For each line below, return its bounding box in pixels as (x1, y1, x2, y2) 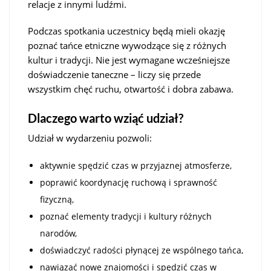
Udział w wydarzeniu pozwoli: (28, 131, 152, 144)
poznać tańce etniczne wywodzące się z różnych (28, 39, 226, 51)
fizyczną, (40, 193, 74, 205)
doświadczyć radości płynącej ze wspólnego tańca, (40, 244, 243, 256)
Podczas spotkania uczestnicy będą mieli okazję (28, 24, 225, 37)
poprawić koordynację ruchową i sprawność (40, 176, 217, 188)
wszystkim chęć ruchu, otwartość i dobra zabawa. (28, 82, 233, 95)
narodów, (40, 227, 77, 239)
